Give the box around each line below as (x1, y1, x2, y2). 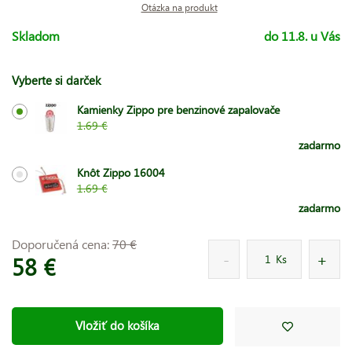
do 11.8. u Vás (264, 27, 340, 44)
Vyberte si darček (12, 71, 101, 88)
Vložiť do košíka (75, 317, 159, 334)
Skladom (12, 27, 60, 44)
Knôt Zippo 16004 (76, 164, 165, 180)
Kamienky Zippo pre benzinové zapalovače (76, 101, 280, 117)
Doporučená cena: (12, 235, 112, 252)
